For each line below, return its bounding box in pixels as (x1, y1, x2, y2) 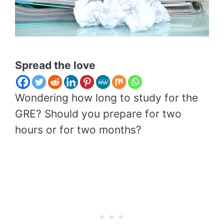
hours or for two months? (15, 123, 141, 136)
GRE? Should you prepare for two (15, 107, 181, 120)
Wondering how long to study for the (15, 91, 198, 104)
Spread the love (15, 58, 95, 71)
